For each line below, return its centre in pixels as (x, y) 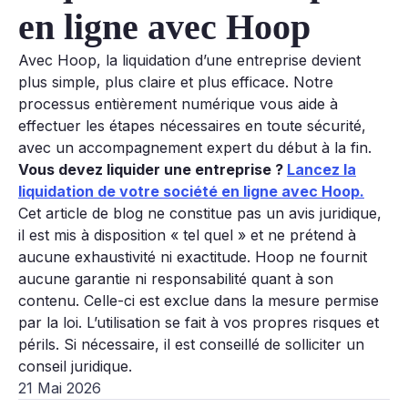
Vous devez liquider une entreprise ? (153, 170)
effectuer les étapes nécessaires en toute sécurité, (192, 126)
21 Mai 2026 (60, 388)
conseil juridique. (75, 367)
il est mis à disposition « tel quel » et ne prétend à (187, 235)
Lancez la (321, 170)
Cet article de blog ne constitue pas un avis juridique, (200, 214)
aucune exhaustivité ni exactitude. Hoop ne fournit (193, 257)
